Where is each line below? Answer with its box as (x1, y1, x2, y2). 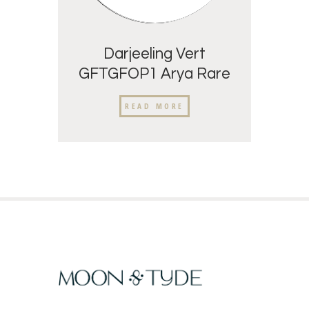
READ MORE (125, 100, 184, 111)
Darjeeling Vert (103, 46, 206, 63)
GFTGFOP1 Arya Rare (79, 66, 230, 83)
